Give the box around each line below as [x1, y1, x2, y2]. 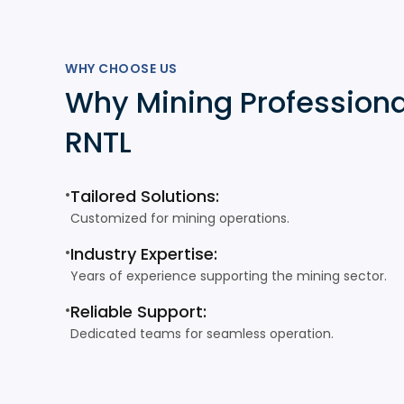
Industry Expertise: [70, 243, 217, 265]
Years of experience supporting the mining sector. [70, 267, 387, 285]
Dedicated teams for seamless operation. [70, 325, 334, 343]
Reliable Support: [70, 300, 207, 323]
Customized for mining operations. [70, 209, 289, 227]
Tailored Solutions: [70, 185, 219, 207]
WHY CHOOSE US [65, 60, 178, 78]
